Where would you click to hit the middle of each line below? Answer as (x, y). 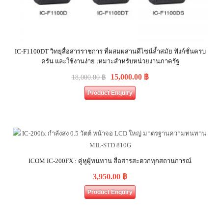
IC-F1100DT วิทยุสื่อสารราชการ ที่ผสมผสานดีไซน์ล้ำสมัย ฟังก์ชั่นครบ (110, 51)
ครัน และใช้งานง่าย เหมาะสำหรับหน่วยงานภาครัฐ (110, 61)
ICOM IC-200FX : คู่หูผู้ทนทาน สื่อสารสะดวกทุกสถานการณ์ (110, 161)
